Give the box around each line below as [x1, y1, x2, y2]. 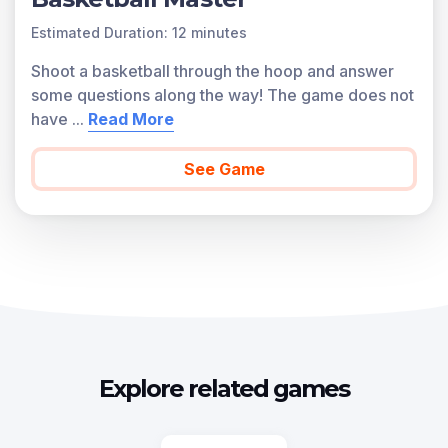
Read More [88, 109, 174, 129]
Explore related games [99, 374, 349, 403]
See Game [183, 159, 265, 179]
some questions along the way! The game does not [31, 85, 414, 105]
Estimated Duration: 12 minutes [31, 24, 247, 41]
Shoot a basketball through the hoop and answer [31, 61, 394, 81]
